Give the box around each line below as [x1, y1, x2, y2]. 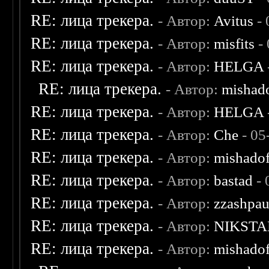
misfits [214, 35, 255, 52]
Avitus [214, 13, 254, 29]
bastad [214, 172, 253, 189]
